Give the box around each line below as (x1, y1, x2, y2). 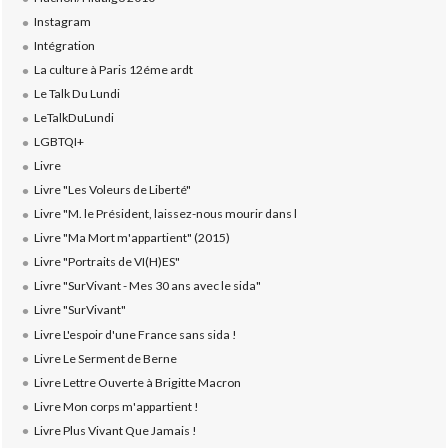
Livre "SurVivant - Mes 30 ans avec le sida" (33, 278, 261, 294)
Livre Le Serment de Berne (33, 350, 177, 366)
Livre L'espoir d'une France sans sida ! (33, 326, 237, 342)
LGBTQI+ (33, 134, 84, 150)
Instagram (33, 14, 91, 30)
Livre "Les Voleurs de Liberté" (33, 182, 191, 198)
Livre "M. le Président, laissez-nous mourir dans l (33, 206, 297, 222)
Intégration (33, 38, 95, 54)
